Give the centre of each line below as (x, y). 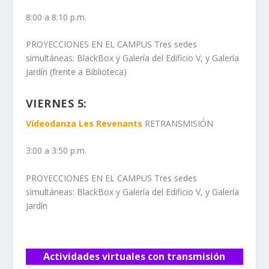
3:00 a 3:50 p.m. (57, 151)
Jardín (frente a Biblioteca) (76, 71)
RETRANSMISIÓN (179, 123)
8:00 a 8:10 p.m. (57, 17)
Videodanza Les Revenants (84, 123)
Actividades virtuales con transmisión (134, 256)
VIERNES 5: (56, 103)
